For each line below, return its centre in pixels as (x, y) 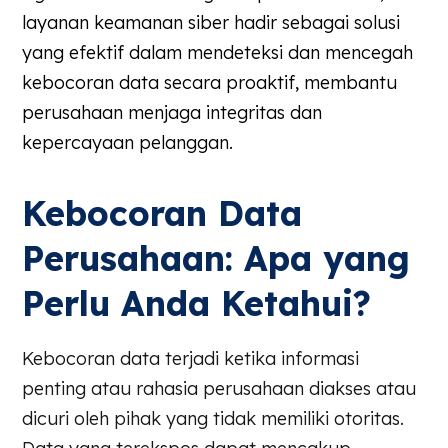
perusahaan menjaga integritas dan (172, 112)
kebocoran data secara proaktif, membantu (210, 82)
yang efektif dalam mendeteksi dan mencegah (218, 52)
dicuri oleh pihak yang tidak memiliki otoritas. (213, 419)
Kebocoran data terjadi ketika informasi (191, 359)
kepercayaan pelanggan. (128, 142)
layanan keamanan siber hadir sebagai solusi (211, 22)
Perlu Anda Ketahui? (197, 304)
